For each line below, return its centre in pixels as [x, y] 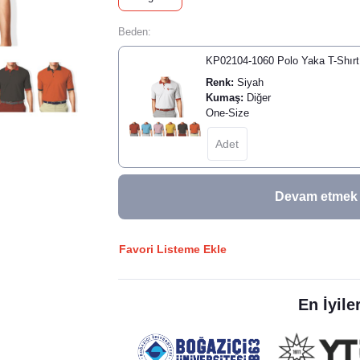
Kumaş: [224, 98]
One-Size [227, 113]
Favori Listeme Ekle [172, 249]
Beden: [134, 32]
